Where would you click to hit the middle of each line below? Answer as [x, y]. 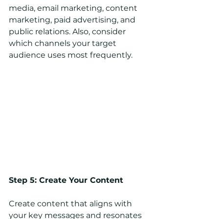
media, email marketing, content [74, 8]
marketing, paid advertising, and [73, 20]
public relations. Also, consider [68, 32]
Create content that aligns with [71, 204]
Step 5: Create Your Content [66, 180]
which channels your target [64, 44]
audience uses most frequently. [71, 55]
